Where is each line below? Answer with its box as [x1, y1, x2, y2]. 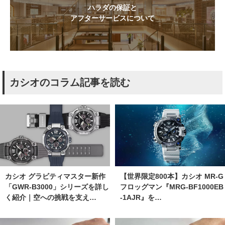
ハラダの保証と [88, 3, 137, 12]
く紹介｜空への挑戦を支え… [5, 193, 96, 201]
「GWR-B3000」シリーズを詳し [5, 182, 109, 191]
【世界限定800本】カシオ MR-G [120, 172, 223, 181]
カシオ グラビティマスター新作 [5, 172, 105, 180]
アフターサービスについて [70, 14, 155, 22]
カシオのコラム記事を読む [10, 76, 130, 88]
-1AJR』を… [120, 193, 162, 202]
